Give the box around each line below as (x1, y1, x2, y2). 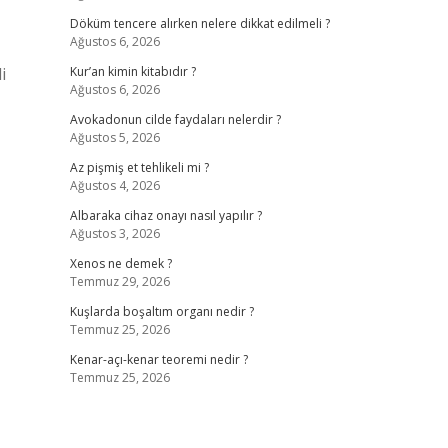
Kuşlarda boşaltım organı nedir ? (69, 303, 254, 320)
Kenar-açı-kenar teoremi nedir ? (69, 351, 248, 368)
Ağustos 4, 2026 (69, 177, 160, 194)
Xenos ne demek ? (69, 255, 172, 272)
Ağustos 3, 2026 (69, 225, 160, 242)
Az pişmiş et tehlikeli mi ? (69, 159, 209, 176)
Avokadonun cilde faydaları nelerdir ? (69, 111, 281, 128)
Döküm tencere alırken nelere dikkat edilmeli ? (69, 15, 330, 32)
